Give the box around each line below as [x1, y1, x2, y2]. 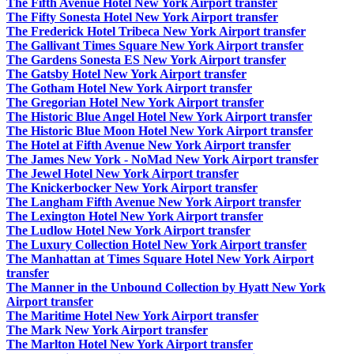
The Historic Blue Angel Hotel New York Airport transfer [6, 110, 312, 124]
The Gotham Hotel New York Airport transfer [6, 81, 252, 96]
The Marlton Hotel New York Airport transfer [6, 337, 253, 352]
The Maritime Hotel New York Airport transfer [6, 309, 258, 323]
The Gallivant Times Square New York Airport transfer [6, 39, 303, 53]
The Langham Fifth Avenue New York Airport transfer [6, 195, 301, 209]
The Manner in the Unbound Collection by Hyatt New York [6, 281, 326, 295]
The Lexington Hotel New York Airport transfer [6, 209, 263, 224]
